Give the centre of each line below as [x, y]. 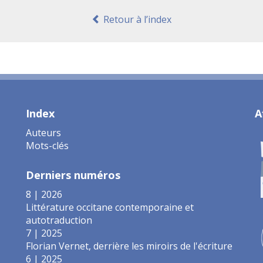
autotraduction [59, 220]
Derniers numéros [73, 175]
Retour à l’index [136, 19]
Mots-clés [47, 145]
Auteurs [43, 132]
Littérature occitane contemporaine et [110, 207]
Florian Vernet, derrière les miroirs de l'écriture [129, 246]
